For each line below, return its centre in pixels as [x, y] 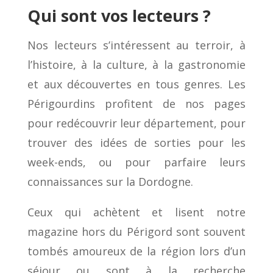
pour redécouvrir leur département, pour [136, 123]
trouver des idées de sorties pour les [136, 143]
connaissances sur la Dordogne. [110, 182]
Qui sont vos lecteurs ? [119, 16]
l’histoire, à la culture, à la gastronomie [136, 65]
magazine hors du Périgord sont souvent [136, 232]
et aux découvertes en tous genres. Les [136, 84]
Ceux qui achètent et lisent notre [136, 212]
